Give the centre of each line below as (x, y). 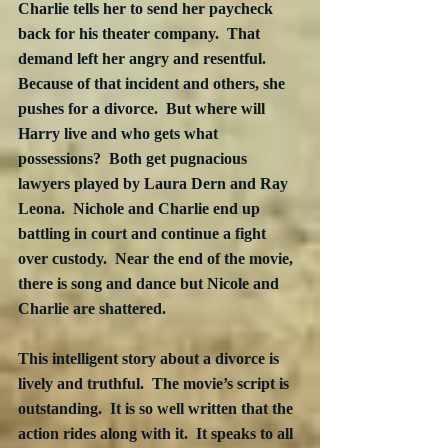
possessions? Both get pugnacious (134, 159)
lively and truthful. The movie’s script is (155, 384)
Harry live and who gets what (120, 134)
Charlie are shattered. (92, 309)
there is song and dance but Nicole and (150, 284)
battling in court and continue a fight (144, 234)
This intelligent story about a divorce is (150, 359)
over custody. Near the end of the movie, (157, 259)
